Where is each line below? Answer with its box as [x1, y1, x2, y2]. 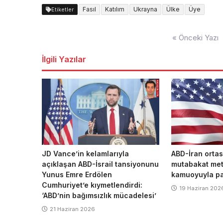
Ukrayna [133, 5, 157, 13]
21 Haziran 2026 [50, 206, 95, 213]
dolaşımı [41, 39, 73, 49]
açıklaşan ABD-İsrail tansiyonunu [42, 160, 159, 169]
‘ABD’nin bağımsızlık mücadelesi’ [42, 191, 156, 200]
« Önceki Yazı [172, 32, 219, 42]
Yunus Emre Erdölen [42, 170, 112, 179]
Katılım [105, 5, 124, 13]
